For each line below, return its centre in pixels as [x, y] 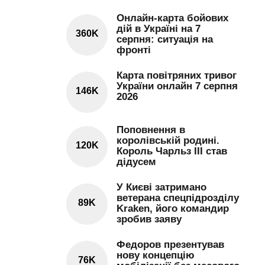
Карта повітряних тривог [177, 75]
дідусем [136, 162]
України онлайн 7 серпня [177, 86]
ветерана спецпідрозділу [178, 198]
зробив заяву [149, 219]
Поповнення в [151, 130]
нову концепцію [156, 255]
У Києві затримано [161, 187]
